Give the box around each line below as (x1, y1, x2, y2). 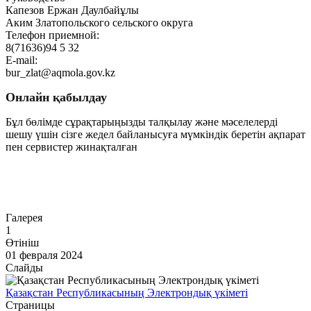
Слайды (6, 262, 43, 274)
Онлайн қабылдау (6, 90, 107, 105)
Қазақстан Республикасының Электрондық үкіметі (6, 287, 248, 299)
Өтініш (6, 237, 39, 249)
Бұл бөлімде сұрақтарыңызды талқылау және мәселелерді (6, 116, 278, 128)
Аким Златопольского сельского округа (6, 17, 193, 29)
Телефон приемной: (6, 29, 99, 42)
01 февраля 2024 (6, 249, 83, 262)
